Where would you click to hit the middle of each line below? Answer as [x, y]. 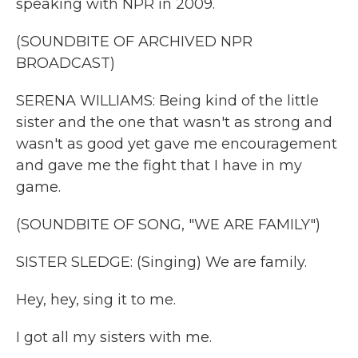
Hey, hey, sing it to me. [96, 300]
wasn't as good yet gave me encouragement [177, 144]
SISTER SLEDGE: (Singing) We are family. [161, 262]
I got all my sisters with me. [114, 337]
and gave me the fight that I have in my [159, 165]
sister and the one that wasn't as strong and [174, 122]
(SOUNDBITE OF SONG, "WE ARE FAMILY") [168, 225]
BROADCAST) [66, 63]
